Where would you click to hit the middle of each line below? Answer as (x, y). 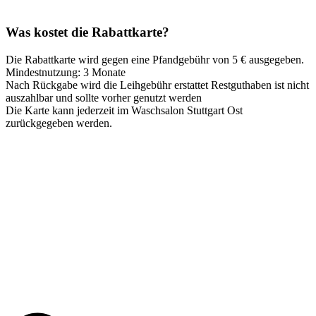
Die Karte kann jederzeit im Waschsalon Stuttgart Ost (124, 110)
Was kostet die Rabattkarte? (87, 32)
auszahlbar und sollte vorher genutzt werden (104, 97)
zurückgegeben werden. (59, 123)
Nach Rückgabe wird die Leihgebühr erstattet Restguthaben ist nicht (157, 85)
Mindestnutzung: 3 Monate (66, 72)
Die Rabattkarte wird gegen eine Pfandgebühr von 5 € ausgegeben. (155, 59)
